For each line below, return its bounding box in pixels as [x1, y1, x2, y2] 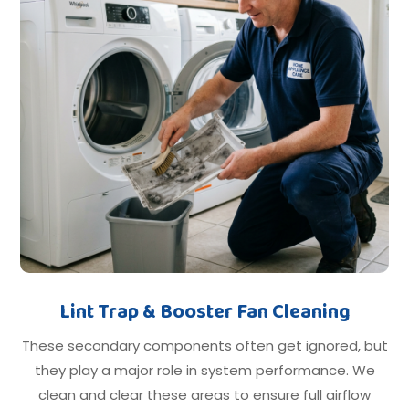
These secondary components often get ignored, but [21, 336, 388, 356]
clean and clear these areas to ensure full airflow [38, 385, 371, 405]
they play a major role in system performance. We [34, 361, 375, 381]
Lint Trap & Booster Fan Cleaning [58, 296, 351, 330]
